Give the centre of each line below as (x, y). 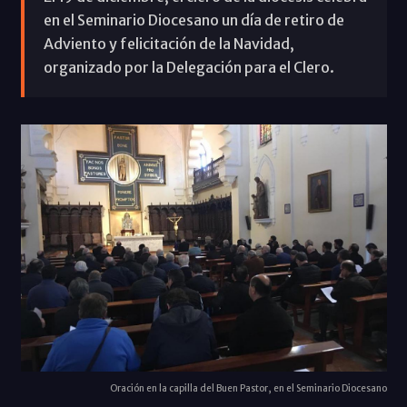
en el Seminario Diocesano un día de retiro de (194, 20)
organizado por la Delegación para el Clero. (189, 67)
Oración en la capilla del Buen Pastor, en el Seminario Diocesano (248, 388)
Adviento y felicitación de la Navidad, (169, 43)
